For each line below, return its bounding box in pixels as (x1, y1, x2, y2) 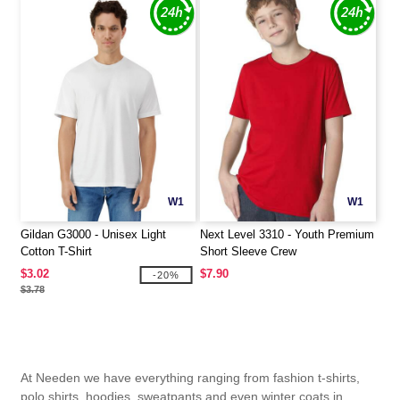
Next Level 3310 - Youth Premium (200, 227, 374, 241)
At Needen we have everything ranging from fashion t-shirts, (20, 371, 360, 386)
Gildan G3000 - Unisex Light (20, 227, 166, 241)
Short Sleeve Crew (200, 244, 296, 258)
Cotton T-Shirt (20, 244, 92, 258)
